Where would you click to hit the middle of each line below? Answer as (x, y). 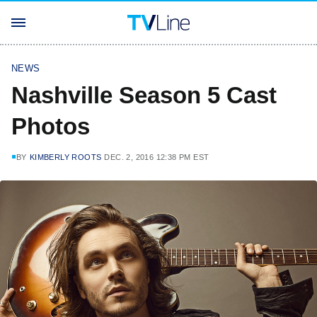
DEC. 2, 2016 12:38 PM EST (157, 157)
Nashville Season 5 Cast (144, 95)
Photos (51, 126)
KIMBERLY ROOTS (65, 157)
